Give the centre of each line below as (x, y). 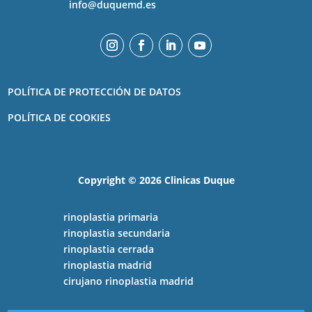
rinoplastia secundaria (117, 233)
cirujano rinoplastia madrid (129, 281)
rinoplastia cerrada (109, 249)
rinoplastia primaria (111, 217)
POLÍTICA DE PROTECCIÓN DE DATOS (95, 91)
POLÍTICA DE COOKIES (60, 117)
